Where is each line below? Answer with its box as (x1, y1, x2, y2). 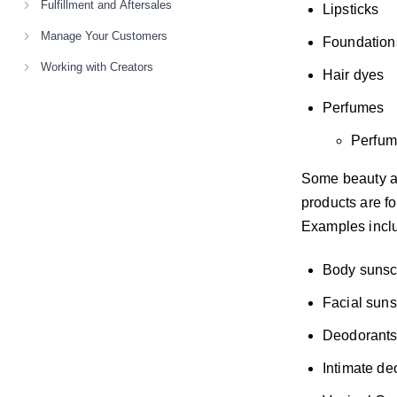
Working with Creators (41, 60, 153, 74)
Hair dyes (323, 66, 385, 82)
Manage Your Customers (41, 29, 167, 43)
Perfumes (323, 99, 385, 115)
